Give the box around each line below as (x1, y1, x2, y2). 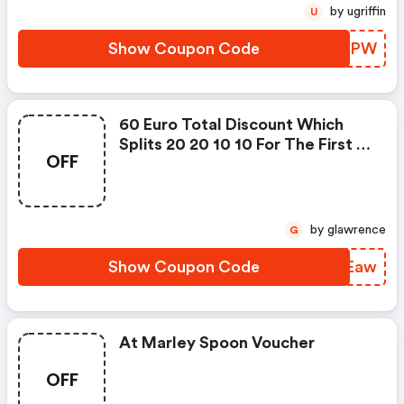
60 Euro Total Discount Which (119, 116, 344, 133)
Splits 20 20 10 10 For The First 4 (119, 136, 366, 152)
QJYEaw (311, 259, 377, 275)
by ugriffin (347, 5, 386, 18)
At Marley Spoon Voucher (119, 335, 315, 351)
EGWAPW (300, 41, 377, 57)
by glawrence (327, 224, 386, 236)
